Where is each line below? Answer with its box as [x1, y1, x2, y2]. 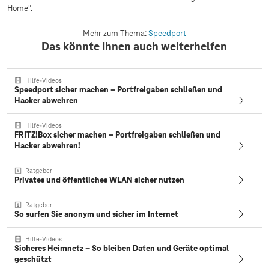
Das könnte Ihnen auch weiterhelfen [41, 39, 228, 53]
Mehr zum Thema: [82, 28, 148, 38]
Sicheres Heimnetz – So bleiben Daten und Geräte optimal [14, 243, 229, 253]
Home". [7, 3, 32, 13]
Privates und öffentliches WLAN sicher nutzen [14, 175, 184, 185]
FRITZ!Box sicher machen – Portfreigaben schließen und [14, 130, 220, 140]
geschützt [14, 254, 52, 264]
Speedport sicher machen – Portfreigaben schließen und [14, 85, 222, 95]
